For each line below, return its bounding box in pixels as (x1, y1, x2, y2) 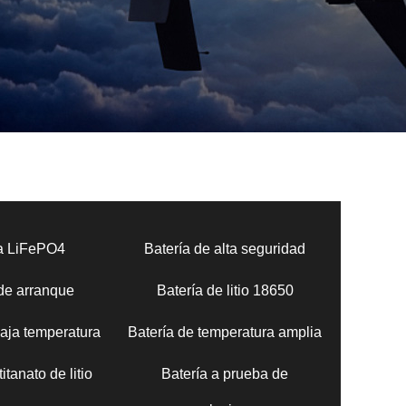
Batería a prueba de (161, 366, 288, 382)
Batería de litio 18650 (156, 283, 294, 298)
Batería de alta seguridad (144, 241, 305, 256)
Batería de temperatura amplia (128, 324, 322, 340)
